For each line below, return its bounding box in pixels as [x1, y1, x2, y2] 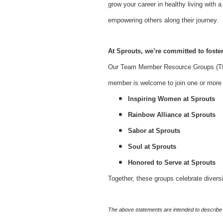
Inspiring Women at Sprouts [128, 95, 215, 103]
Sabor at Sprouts [128, 126, 180, 134]
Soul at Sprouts [128, 142, 176, 150]
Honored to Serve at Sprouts [128, 158, 216, 166]
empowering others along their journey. [108, 16, 219, 24]
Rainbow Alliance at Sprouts [128, 111, 216, 118]
